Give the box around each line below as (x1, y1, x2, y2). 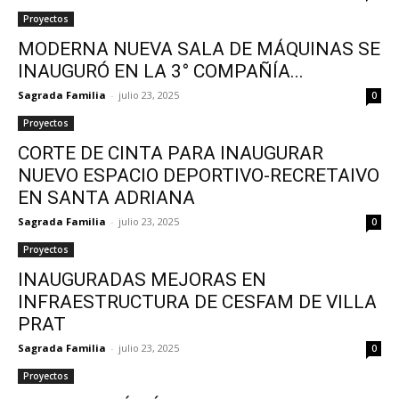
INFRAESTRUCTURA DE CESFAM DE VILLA (18, 291, 377, 313)
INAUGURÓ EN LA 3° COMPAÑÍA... (18, 61, 304, 82)
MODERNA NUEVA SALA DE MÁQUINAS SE (18, 38, 380, 60)
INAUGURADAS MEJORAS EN (18, 269, 266, 290)
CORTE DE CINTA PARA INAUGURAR (18, 142, 323, 164)
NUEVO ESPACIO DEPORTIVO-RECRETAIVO (18, 165, 379, 186)
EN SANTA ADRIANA (18, 187, 195, 208)
